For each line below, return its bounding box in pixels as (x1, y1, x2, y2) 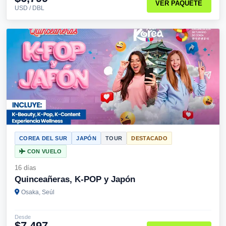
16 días (15, 164, 36, 172)
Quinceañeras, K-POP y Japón (15, 175, 135, 184)
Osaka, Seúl (21, 189, 54, 196)
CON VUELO (25, 148, 62, 154)
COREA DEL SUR (19, 135, 68, 141)
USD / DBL (15, 5, 44, 11)
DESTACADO (131, 135, 168, 141)
